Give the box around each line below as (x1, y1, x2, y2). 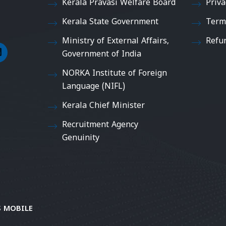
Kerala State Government (62, 17, 159, 28)
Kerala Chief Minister (62, 101, 145, 111)
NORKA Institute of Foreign (62, 69, 167, 79)
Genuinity (62, 133, 100, 144)
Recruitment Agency (62, 120, 139, 131)
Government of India (62, 49, 142, 60)
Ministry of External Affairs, (62, 36, 169, 47)
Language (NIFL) (62, 82, 126, 92)
